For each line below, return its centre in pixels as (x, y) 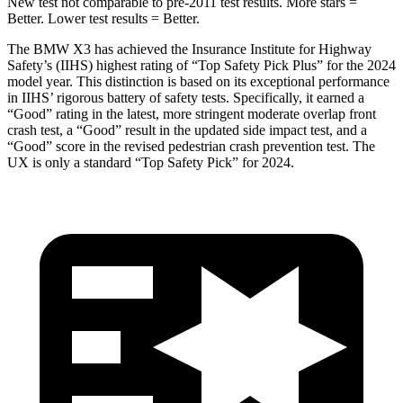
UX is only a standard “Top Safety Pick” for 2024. (151, 162)
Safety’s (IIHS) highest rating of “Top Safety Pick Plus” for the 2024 (201, 65)
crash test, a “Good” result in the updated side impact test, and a (187, 130)
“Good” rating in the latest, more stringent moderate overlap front (192, 113)
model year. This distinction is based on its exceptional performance (198, 81)
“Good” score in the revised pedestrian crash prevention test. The (191, 146)
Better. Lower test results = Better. (103, 18)
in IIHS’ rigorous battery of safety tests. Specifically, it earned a (186, 97)
